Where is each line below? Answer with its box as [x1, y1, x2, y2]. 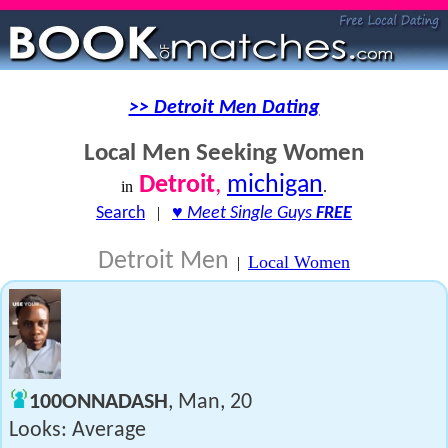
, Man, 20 [168, 391, 252, 414]
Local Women [248, 252, 350, 272]
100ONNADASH [29, 391, 168, 414]
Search [96, 204, 145, 223]
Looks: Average [9, 419, 146, 442]
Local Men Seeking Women [84, 141, 364, 166]
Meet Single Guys [187, 204, 316, 223]
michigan [227, 172, 323, 199]
